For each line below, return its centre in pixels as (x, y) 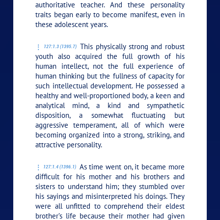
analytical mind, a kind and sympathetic (110, 105)
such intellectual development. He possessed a (110, 85)
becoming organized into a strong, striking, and (110, 135)
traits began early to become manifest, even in (110, 14)
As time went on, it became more (131, 166)
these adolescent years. (72, 24)
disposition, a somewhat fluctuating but (110, 115)
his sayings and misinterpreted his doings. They (110, 196)
